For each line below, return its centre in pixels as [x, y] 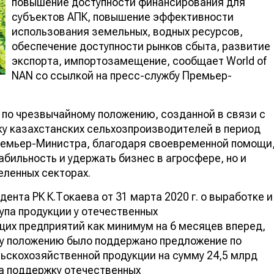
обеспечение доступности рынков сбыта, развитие [141, 46]
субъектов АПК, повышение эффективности [123, 17]
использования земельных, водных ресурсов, [127, 31]
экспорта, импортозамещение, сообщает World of [139, 61]
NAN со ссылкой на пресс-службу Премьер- [122, 75]
